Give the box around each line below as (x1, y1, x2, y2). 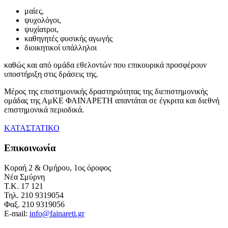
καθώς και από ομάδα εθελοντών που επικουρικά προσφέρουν (4, 61, 207, 70)
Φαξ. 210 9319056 (4, 199, 65, 209)
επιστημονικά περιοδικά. (4, 105, 84, 115)
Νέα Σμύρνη (4, 172, 45, 181)
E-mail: (4, 209, 30, 218)
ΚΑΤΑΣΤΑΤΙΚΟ (4, 124, 60, 133)
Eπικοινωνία (4, 142, 56, 154)
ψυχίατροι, (24, 25, 59, 34)
